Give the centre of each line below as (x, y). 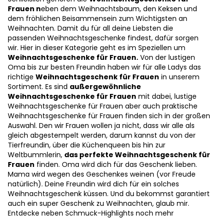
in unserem (179, 77)
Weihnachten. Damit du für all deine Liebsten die (91, 28)
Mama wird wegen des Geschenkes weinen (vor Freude (102, 174)
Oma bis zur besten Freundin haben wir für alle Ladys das (104, 67)
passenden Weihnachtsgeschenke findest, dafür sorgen (103, 38)
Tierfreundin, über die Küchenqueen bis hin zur (87, 145)
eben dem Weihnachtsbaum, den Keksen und (119, 9)
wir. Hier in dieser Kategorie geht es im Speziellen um (97, 48)
